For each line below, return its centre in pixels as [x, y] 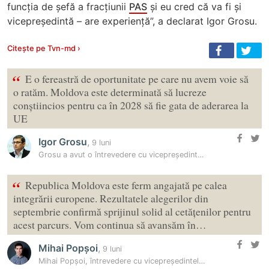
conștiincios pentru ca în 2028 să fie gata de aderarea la [131, 105]
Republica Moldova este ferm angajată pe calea [126, 185]
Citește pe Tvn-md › [44, 49]
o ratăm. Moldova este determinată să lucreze [110, 92]
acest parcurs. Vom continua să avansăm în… [110, 225]
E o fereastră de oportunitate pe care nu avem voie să [137, 79]
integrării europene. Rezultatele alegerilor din [111, 198]
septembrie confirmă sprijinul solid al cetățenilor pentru [132, 212]
